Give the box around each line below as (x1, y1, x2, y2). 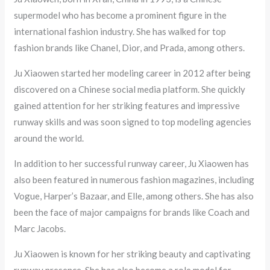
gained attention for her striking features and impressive (14, 100, 240, 111)
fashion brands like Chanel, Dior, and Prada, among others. (14, 42, 245, 54)
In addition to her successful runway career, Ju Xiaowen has (14, 158, 250, 169)
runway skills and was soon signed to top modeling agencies (14, 116, 252, 128)
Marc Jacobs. (14, 223, 66, 234)
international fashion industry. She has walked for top (14, 26, 227, 37)
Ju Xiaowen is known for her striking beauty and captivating (14, 248, 251, 260)
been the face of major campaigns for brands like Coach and (14, 207, 250, 218)
